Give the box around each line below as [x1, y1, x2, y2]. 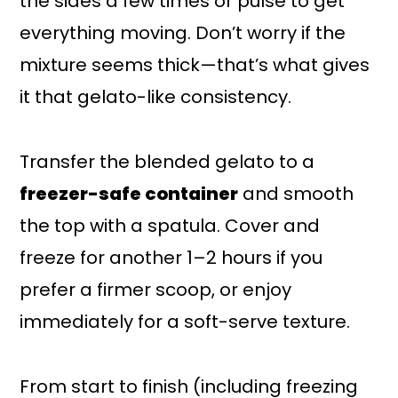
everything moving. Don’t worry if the [20, 20, 346, 46]
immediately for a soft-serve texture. [20, 309, 351, 335]
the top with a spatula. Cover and [20, 213, 321, 239]
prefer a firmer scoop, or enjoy [20, 277, 292, 303]
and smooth [238, 181, 354, 207]
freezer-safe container [20, 181, 239, 207]
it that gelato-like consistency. [20, 84, 292, 110]
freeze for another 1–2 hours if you [20, 245, 323, 271]
